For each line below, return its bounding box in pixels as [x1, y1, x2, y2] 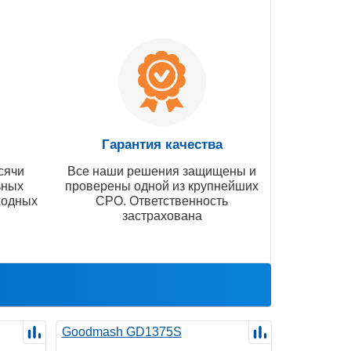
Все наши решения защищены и [67, 164, 256, 178]
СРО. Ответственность [96, 194, 228, 208]
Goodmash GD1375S [61, 324, 182, 338]
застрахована [121, 208, 202, 223]
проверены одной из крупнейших [65, 179, 259, 193]
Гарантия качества [101, 136, 223, 152]
